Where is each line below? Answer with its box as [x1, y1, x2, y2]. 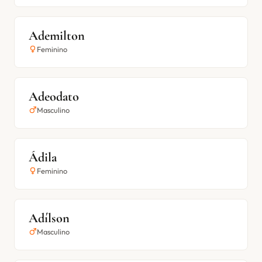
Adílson [29, 210, 70, 226]
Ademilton [29, 27, 85, 43]
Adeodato [29, 88, 79, 104]
